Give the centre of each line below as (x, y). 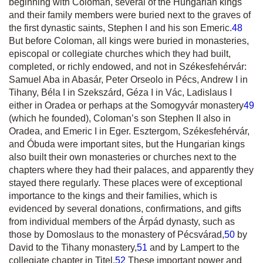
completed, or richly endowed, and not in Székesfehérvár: (128, 67)
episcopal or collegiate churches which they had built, (120, 54)
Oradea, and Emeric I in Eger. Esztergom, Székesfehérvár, (129, 131)
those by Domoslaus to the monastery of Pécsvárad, (117, 235)
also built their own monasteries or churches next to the (123, 157)
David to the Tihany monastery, (73, 247)
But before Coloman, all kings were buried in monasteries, (129, 41)
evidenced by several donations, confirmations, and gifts (125, 209)
